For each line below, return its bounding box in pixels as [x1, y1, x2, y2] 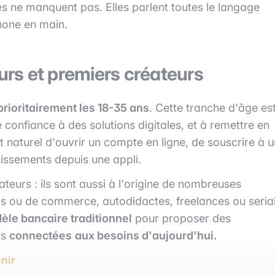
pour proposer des [132, 211, 231, 225]
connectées [9, 228, 72, 242]
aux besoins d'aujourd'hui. [75, 228, 217, 242]
